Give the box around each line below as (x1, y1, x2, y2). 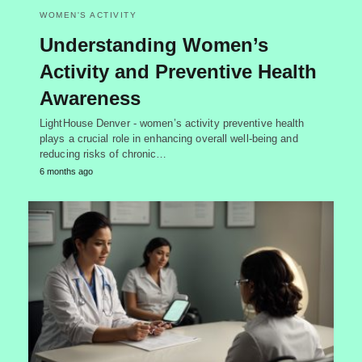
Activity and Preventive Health (40, 61, 317, 83)
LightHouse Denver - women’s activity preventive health (40, 117, 305, 130)
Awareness (40, 87, 141, 110)
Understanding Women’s (40, 34, 268, 57)
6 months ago (40, 166, 93, 177)
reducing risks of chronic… (40, 148, 167, 161)
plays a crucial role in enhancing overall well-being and (40, 133, 298, 145)
